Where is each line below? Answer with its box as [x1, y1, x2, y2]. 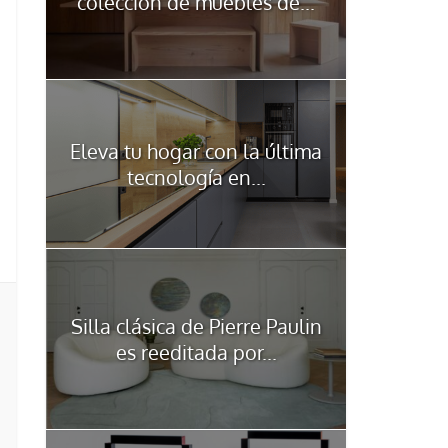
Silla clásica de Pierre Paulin [70, 312, 322, 339]
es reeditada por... [115, 338, 277, 365]
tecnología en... [126, 163, 266, 190]
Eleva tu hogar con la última [70, 137, 322, 164]
